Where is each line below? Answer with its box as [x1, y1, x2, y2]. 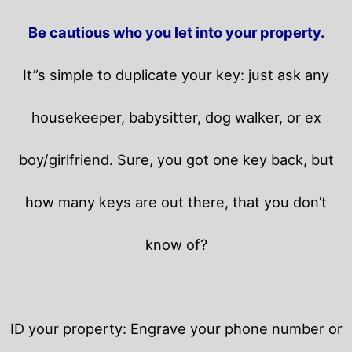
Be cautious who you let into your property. [27, 23, 324, 41]
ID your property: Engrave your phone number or [9, 319, 343, 337]
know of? [145, 235, 207, 253]
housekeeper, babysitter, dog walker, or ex [31, 108, 321, 126]
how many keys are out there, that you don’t [25, 192, 327, 211]
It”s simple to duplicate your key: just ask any [23, 65, 329, 83]
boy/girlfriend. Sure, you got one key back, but [18, 150, 334, 168]
